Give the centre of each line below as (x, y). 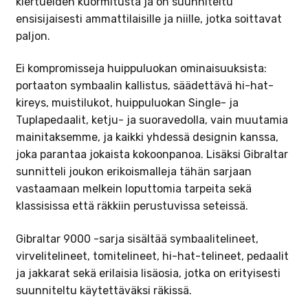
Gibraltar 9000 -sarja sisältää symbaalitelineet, (137, 239)
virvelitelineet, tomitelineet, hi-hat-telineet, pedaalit (152, 256)
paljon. (33, 36)
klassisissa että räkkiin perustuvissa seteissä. (132, 206)
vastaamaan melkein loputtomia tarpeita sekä (133, 189)
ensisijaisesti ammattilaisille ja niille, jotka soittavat (148, 19)
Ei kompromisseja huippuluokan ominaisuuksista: (141, 69)
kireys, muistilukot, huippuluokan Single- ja (127, 103)
